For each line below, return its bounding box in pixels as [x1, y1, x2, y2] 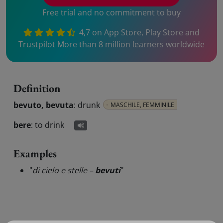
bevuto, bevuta [13, 100, 74, 111]
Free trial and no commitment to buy [42, 7, 181, 18]
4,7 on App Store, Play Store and [77, 27, 200, 38]
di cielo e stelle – [32, 165, 95, 176]
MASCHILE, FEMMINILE [111, 101, 174, 109]
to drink [35, 119, 64, 130]
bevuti [95, 165, 120, 176]
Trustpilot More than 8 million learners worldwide [18, 39, 205, 50]
